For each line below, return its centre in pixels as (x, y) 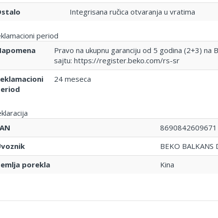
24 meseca (72, 79)
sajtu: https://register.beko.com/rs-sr (117, 61)
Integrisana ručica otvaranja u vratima (132, 12)
